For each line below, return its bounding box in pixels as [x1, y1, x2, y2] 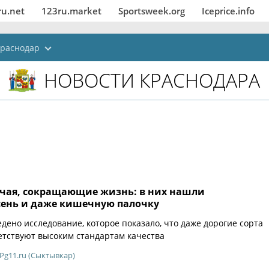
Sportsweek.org [118, 5, 185, 17]
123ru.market [41, 5, 101, 17]
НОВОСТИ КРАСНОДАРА [43, 67, 260, 93]
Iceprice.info [202, 5, 255, 17]
